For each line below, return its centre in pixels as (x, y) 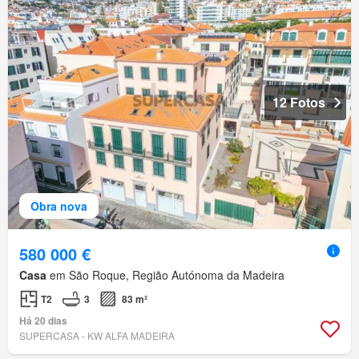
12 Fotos (299, 103)
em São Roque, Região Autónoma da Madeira (165, 275)
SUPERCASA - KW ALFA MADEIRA (97, 336)
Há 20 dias (43, 321)
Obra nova (59, 206)
